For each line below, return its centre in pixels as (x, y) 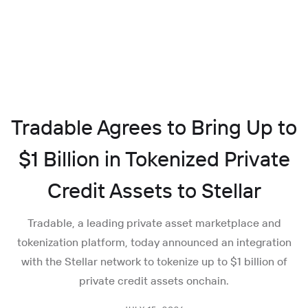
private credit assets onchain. (154, 280)
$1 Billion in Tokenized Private (154, 159)
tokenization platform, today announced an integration (154, 242)
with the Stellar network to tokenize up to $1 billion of (154, 261)
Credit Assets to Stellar (154, 190)
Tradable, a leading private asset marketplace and (154, 223)
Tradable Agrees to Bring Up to (154, 127)
